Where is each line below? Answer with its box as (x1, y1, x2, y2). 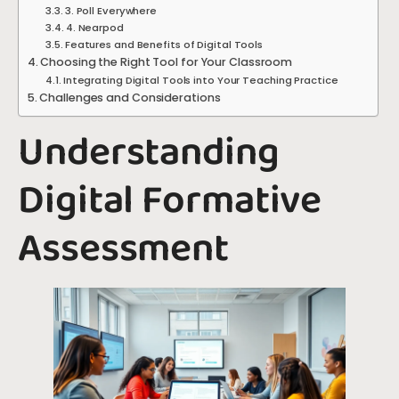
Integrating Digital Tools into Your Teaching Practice (62, 72, 338, 87)
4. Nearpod (65, 20, 124, 35)
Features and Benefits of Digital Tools (64, 37, 264, 52)
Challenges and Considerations (39, 89, 221, 105)
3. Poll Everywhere (64, 3, 158, 18)
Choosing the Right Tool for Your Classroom (40, 53, 293, 69)
